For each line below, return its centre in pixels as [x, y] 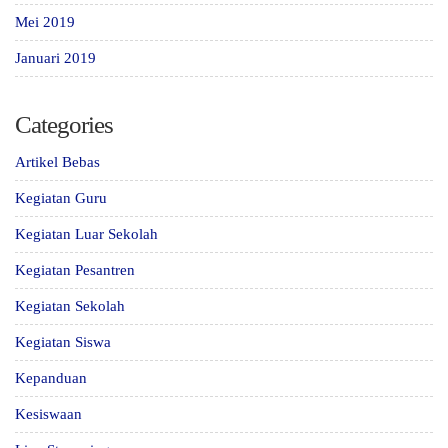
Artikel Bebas [57, 162]
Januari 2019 [55, 58]
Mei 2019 [45, 22]
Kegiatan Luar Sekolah [86, 234]
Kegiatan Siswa [63, 342]
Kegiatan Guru [61, 198]
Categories [64, 125]
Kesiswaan [48, 414]
